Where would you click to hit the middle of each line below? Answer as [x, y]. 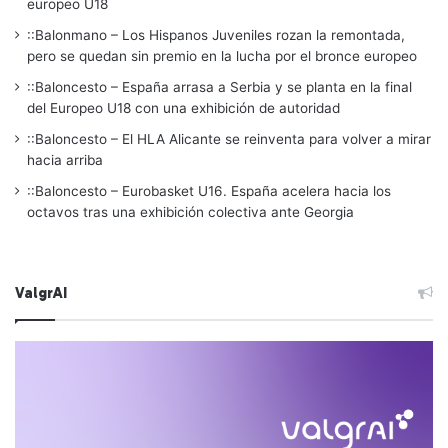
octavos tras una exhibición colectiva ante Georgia [190, 211]
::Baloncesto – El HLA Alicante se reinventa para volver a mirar [229, 138]
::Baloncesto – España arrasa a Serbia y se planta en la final [219, 86]
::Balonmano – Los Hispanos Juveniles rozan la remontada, [216, 34]
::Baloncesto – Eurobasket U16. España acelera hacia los [209, 190]
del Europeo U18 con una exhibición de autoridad [183, 107]
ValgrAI [41, 292]
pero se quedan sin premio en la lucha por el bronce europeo [222, 55]
